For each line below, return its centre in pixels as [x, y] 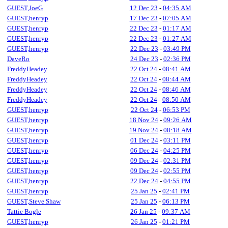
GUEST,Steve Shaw [34, 201]
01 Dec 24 [144, 140]
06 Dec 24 [144, 150]
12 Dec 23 [144, 8]
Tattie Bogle [24, 211]
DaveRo [18, 59]
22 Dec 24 [144, 181]
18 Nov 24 [144, 120]
